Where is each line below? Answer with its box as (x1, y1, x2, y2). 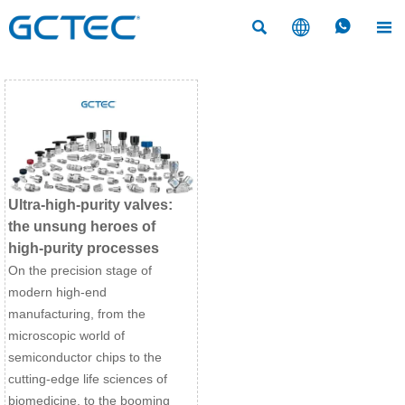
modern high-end (8, 285, 107, 300)
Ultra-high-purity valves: (8, 197, 173, 213)
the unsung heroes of (8, 219, 155, 235)
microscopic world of (8, 328, 125, 344)
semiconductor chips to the (8, 350, 162, 365)
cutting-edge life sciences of (8, 372, 167, 387)
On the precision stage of (8, 263, 152, 278)
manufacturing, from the (8, 306, 146, 322)
